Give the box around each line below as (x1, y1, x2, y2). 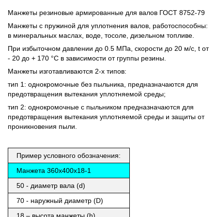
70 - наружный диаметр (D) (16, 196, 104, 204)
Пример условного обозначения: (16, 151, 121, 159)
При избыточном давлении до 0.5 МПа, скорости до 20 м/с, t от (8, 44, 209, 52)
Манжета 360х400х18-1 (16, 166, 92, 174)
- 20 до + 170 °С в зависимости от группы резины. (8, 54, 166, 62)
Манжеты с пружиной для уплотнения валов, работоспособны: (8, 21, 208, 30)
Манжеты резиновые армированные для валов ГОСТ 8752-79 (8, 8, 205, 16)
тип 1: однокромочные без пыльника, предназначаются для (8, 80, 198, 88)
